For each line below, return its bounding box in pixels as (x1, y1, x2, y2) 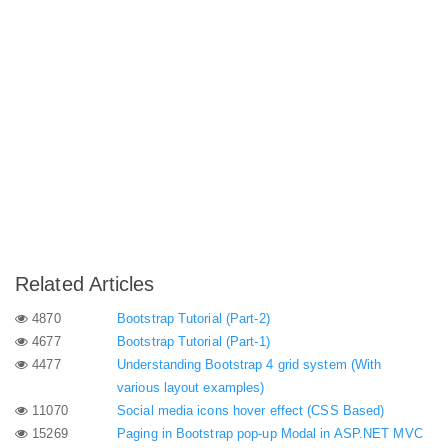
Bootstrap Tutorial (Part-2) (117, 310, 270, 326)
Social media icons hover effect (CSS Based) (117, 402, 385, 418)
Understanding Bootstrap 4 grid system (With (117, 356, 382, 372)
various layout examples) (117, 379, 265, 395)
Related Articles (15, 273, 155, 296)
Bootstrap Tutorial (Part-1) (117, 333, 270, 349)
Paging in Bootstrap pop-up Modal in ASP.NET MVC (117, 425, 423, 441)
